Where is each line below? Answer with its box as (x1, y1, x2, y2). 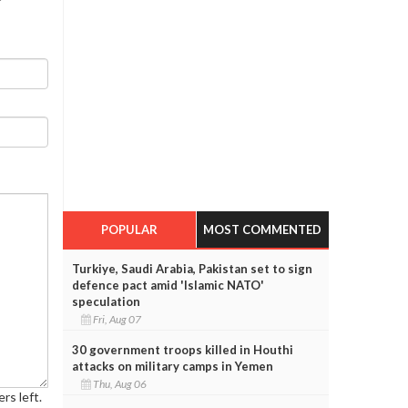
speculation (71, 293, 140, 309)
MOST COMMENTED (203, 221, 322, 237)
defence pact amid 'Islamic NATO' (71, 277, 264, 292)
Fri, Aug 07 (90, 311, 145, 326)
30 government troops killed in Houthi (71, 342, 293, 357)
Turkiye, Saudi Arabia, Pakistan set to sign (71, 260, 312, 276)
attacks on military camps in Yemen (71, 358, 273, 373)
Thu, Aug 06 (90, 376, 150, 391)
